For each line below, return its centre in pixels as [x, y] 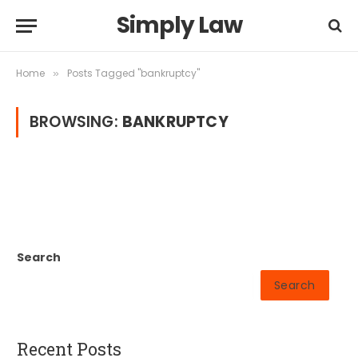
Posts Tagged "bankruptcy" [133, 73]
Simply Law [179, 25]
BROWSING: [76, 122]
